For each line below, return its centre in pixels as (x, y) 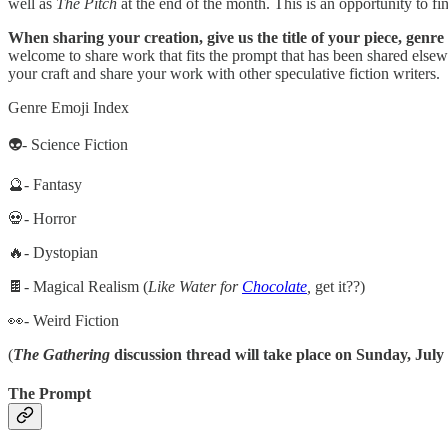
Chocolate (274, 286)
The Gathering (61, 354)
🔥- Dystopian (53, 252)
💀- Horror (42, 218)
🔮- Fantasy (45, 184)
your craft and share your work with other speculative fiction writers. (224, 73)
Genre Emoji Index (68, 107)
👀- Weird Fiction (63, 320)
